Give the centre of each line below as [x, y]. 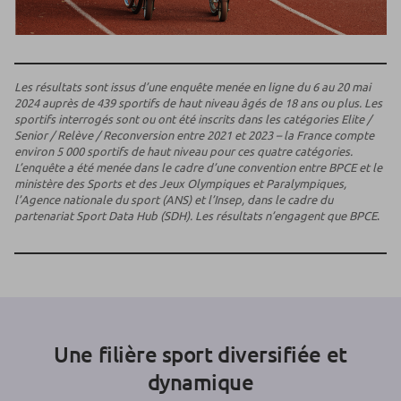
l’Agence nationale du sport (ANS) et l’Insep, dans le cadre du [174, 200]
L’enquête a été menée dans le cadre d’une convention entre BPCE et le [198, 167]
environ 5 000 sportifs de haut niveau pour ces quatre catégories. [183, 151]
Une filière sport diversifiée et [200, 354]
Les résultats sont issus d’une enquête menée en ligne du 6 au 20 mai [192, 87]
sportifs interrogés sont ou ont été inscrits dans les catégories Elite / [193, 119]
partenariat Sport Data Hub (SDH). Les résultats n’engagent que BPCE [196, 216]
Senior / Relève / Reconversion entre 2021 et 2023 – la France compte [194, 135]
